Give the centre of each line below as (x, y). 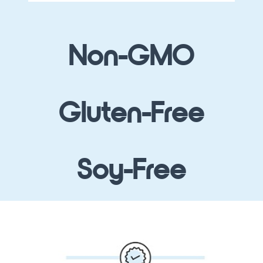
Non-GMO (131, 56)
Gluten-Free (131, 113)
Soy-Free (131, 170)
